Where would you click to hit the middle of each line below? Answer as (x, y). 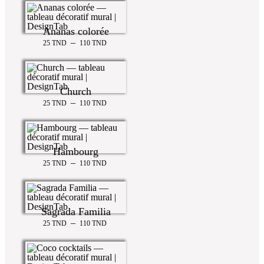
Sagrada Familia (76, 211)
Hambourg (76, 151)
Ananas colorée (76, 31)
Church (76, 91)
